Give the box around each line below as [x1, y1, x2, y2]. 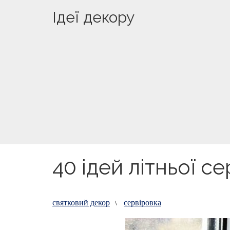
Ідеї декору [52, 8, 135, 26]
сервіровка [124, 197, 161, 207]
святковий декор [52, 197, 110, 207]
